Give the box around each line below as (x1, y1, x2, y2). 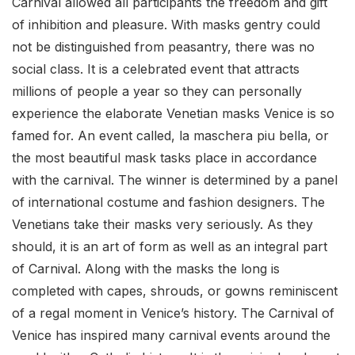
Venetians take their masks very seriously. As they (12, 216, 313, 233)
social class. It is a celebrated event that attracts (12, 61, 300, 78)
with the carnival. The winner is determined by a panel (12, 172, 338, 189)
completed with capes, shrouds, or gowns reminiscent (12, 283, 338, 300)
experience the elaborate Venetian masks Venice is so (12, 105, 334, 122)
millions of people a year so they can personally (12, 83, 302, 100)
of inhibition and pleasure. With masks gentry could (12, 17, 320, 33)
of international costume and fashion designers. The (12, 194, 325, 211)
